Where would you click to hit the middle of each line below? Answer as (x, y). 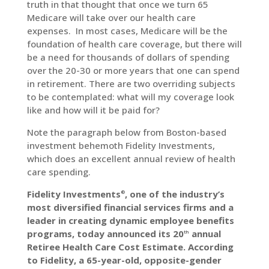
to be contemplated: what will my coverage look (130, 97)
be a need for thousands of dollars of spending (128, 57)
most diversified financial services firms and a (130, 207)
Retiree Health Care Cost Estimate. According (130, 247)
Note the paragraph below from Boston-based (126, 132)
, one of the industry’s (174, 194)
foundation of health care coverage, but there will (134, 44)
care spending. (59, 172)
